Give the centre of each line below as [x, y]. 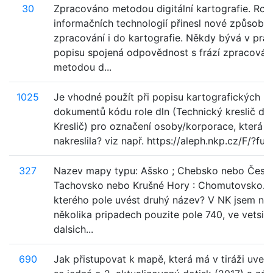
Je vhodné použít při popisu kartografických [157, 97]
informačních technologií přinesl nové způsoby [161, 23]
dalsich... [73, 229]
